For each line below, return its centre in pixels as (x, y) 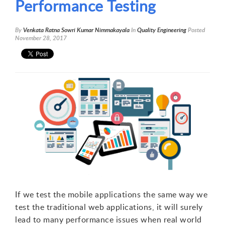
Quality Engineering (162, 30)
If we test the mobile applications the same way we (111, 194)
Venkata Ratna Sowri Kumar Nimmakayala (76, 30)
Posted (196, 30)
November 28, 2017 (41, 38)
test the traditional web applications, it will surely (109, 207)
